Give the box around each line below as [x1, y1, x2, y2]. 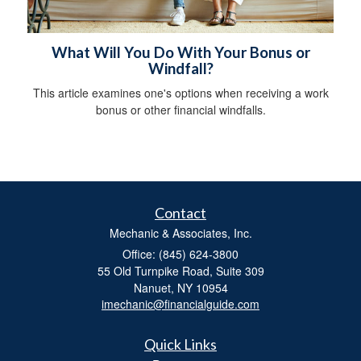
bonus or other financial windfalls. [95, 101, 266, 118]
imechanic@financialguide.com [102, 295, 259, 312]
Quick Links [144, 334, 217, 353]
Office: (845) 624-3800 [122, 245, 239, 262]
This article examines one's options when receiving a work [32, 84, 329, 101]
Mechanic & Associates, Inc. [109, 224, 252, 241]
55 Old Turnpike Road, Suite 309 [97, 262, 264, 279]
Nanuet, [133, 279, 174, 296]
